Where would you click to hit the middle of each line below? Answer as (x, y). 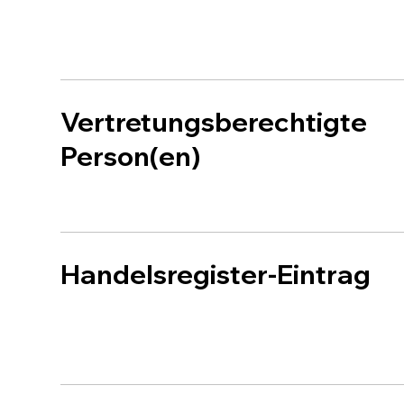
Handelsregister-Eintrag (216, 274)
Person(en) (131, 156)
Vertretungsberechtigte (214, 122)
